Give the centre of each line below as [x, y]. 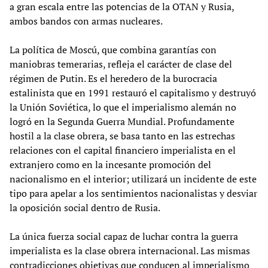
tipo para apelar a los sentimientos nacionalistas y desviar [133, 193]
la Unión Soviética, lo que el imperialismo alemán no [123, 107]
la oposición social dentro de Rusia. [85, 207]
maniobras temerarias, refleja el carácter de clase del [121, 64]
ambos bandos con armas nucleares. [86, 21]
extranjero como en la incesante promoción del [110, 164]
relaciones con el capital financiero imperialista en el [123, 150]
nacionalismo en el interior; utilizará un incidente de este [133, 179]
